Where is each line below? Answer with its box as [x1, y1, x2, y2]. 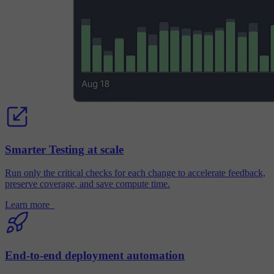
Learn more [5, 199, 50, 210]
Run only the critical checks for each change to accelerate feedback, [5, 168, 265, 179]
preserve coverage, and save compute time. [5, 179, 170, 190]
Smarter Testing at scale [5, 143, 124, 156]
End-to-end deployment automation [5, 249, 185, 262]
